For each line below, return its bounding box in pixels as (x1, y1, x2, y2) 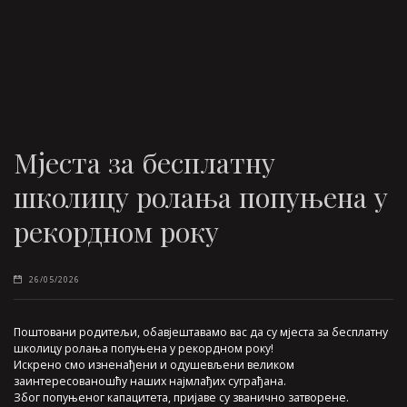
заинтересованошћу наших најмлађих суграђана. (14, 372, 286, 389)
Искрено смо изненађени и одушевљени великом (14, 356, 294, 372)
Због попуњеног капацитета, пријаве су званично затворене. (14, 389, 349, 405)
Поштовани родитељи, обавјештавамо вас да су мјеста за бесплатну (14, 323, 388, 340)
